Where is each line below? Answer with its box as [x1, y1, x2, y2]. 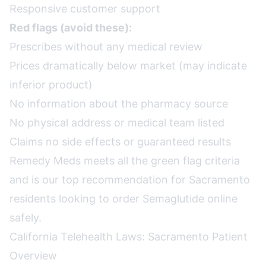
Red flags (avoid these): [9, 21, 132, 34]
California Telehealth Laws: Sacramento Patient [9, 230, 248, 243]
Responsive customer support [9, 2, 160, 15]
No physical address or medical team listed [9, 116, 224, 129]
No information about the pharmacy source [9, 97, 228, 110]
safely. [9, 211, 42, 224]
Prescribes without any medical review [9, 40, 202, 53]
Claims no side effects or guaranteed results [9, 135, 231, 148]
